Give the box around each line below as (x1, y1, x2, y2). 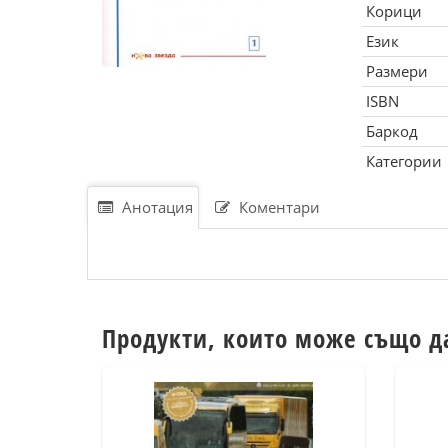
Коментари (235, 197, 320, 217)
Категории (365, 151, 442, 171)
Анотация (118, 197, 193, 217)
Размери (365, 61, 428, 81)
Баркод (365, 121, 418, 141)
